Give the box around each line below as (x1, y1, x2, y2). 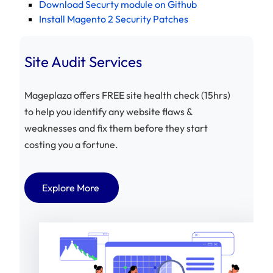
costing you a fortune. (24, 138, 118, 151)
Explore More (41, 181, 99, 194)
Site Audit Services (24, 52, 142, 71)
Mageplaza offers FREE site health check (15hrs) (24, 88, 230, 101)
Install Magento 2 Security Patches (39, 12, 188, 25)
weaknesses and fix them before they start (24, 121, 208, 134)
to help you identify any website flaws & (24, 105, 193, 118)
